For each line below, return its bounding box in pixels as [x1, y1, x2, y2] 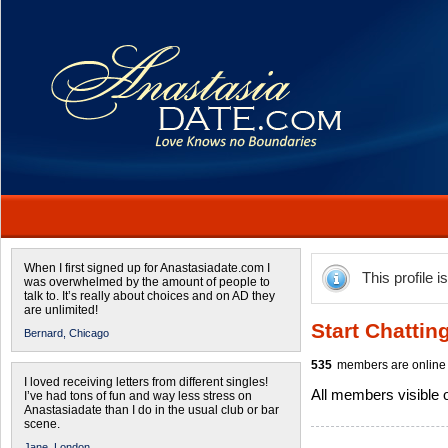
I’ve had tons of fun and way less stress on [24, 389, 252, 403]
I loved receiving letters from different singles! [24, 375, 268, 389]
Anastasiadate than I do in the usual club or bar [24, 403, 279, 417]
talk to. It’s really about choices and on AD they [24, 289, 275, 303]
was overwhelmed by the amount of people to [24, 275, 270, 289]
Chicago [69, 327, 109, 339]
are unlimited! [24, 303, 98, 317]
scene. [24, 417, 60, 431]
